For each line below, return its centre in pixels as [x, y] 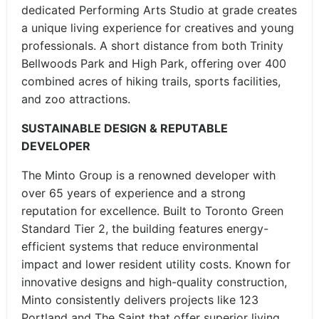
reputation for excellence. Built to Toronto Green [152, 211]
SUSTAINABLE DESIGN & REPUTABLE [125, 128]
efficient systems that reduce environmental [140, 246]
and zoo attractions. [76, 99]
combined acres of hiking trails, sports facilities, [151, 81]
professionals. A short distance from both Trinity [152, 46]
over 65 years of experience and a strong [134, 193]
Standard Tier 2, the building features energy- [145, 229]
